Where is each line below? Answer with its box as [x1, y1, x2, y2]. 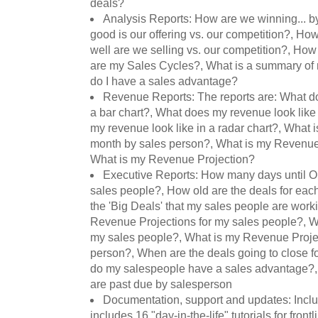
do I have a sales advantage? [90, 75, 238, 88]
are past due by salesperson [90, 278, 232, 291]
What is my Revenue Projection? [90, 153, 255, 166]
